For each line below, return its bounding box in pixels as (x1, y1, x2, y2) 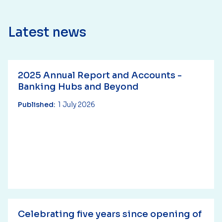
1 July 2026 (58, 100, 95, 109)
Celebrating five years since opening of (18, 209, 202, 220)
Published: (18, 100, 55, 109)
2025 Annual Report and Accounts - (18, 70, 182, 81)
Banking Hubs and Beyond (18, 81, 139, 92)
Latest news (8, 24, 86, 41)
